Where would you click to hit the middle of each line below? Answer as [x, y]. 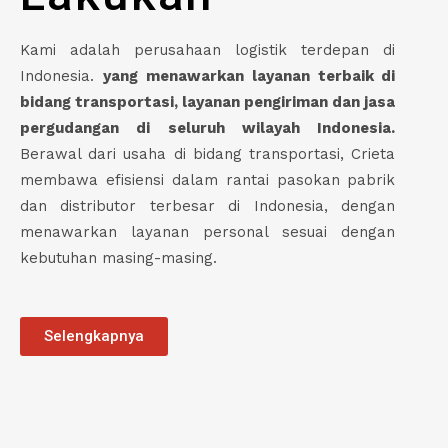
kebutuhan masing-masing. [118, 257]
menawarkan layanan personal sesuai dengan [208, 231]
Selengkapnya [94, 335]
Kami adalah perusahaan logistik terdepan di [208, 49]
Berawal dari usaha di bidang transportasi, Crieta [208, 153]
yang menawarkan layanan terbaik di [249, 75]
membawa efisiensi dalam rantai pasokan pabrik [208, 179]
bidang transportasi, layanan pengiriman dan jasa [208, 101]
